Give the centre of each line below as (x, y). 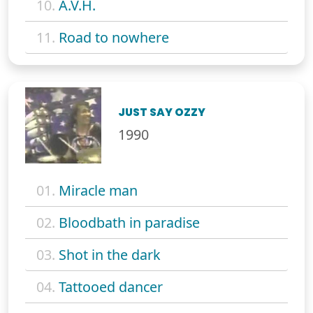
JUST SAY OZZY (162, 112)
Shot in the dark (110, 255)
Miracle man (98, 191)
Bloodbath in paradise (129, 223)
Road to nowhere (114, 37)
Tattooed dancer (111, 287)
